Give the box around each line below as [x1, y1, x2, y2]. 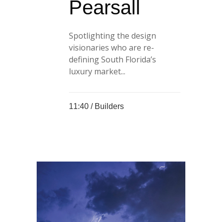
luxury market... [69, 66, 125, 77]
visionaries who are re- [69, 42, 154, 54]
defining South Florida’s [69, 54, 156, 65]
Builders [95, 102, 124, 111]
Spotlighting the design [69, 30, 156, 42]
